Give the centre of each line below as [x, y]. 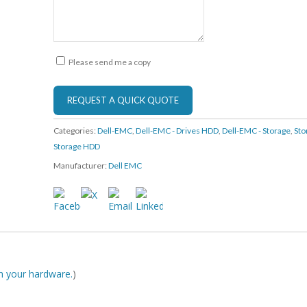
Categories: [76, 131]
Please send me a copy [109, 62]
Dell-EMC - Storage [257, 131]
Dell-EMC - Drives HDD [177, 131]
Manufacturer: [81, 165]
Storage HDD [77, 146]
